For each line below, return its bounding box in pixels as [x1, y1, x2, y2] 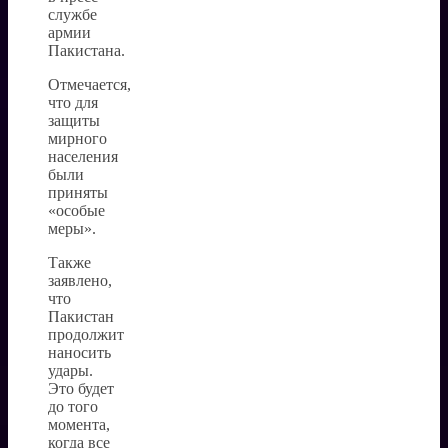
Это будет [48, 379, 114, 397]
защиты [48, 111, 100, 129]
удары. [48, 361, 93, 379]
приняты [48, 183, 108, 201]
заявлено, [48, 271, 112, 289]
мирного [48, 129, 107, 147]
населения [48, 147, 118, 165]
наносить [48, 343, 111, 361]
